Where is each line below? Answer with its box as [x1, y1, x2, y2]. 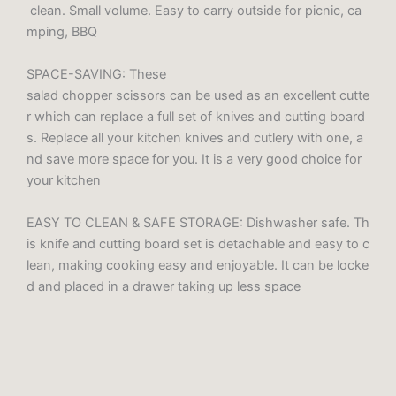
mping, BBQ [27, 24, 97, 41]
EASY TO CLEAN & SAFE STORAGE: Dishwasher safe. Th [27, 215, 369, 232]
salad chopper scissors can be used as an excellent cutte [27, 88, 369, 104]
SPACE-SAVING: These [27, 66, 166, 83]
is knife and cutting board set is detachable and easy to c [27, 236, 369, 253]
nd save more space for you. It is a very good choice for [27, 151, 365, 168]
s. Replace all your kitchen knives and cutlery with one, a [27, 130, 363, 147]
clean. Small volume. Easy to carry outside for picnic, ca [27, 3, 362, 19]
